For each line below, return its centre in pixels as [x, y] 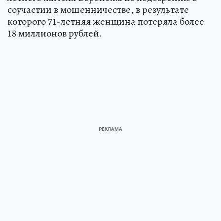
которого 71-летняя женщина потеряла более [106, 21]
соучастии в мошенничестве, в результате [98, 9]
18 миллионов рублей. [55, 33]
